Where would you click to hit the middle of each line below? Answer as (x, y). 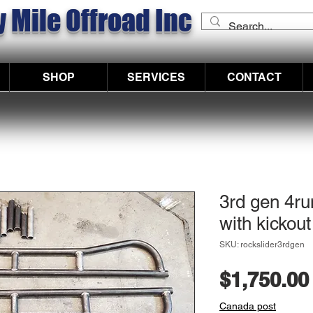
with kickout (265, 223)
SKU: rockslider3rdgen (262, 244)
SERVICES (156, 77)
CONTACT (254, 77)
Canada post (248, 306)
